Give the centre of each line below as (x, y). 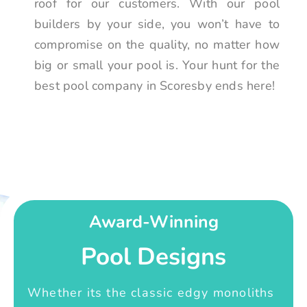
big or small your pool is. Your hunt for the (157, 65)
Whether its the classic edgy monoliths (151, 292)
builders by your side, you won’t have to (157, 24)
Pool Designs (153, 256)
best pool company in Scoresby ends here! (155, 86)
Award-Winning (153, 222)
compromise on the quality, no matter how (157, 45)
